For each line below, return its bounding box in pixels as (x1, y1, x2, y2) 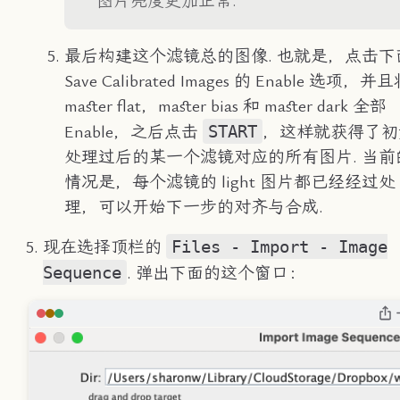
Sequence (42, 262, 121, 282)
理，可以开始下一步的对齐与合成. (63, 196, 323, 217)
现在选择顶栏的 (42, 237, 166, 257)
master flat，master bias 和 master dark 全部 (63, 96, 387, 116)
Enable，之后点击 (63, 121, 203, 142)
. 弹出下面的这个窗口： (126, 262, 305, 283)
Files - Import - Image (171, 236, 387, 256)
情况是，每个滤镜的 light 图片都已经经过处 (63, 171, 396, 192)
